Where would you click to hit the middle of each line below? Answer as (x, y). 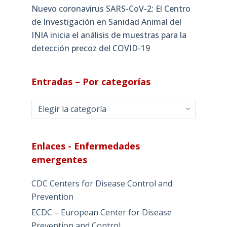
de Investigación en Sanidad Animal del (106, 22)
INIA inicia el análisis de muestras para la (109, 35)
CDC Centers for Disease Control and (102, 183)
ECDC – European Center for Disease (101, 212)
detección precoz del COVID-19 (90, 48)
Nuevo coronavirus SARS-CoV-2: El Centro (111, 8)
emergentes (59, 159)
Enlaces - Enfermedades (85, 146)
